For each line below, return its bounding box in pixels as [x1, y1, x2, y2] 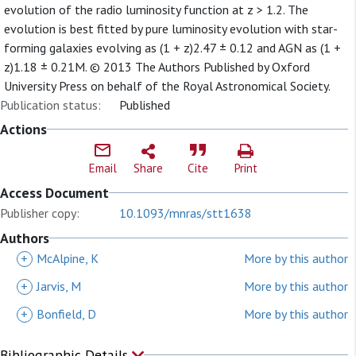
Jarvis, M [37, 278, 81, 294]
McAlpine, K [37, 250, 99, 266]
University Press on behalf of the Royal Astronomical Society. [4, 78, 331, 94]
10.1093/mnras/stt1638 [119, 205, 252, 221]
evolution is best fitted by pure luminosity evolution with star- [4, 21, 338, 37]
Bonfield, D [37, 306, 96, 322]
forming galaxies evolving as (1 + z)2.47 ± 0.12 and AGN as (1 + [4, 40, 341, 56]
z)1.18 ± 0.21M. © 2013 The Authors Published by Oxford [4, 59, 310, 75]
